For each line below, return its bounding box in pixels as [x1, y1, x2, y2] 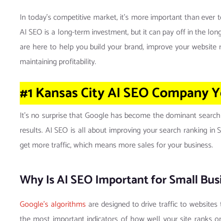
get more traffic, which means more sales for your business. [20, 139, 213, 152]
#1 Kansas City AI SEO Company [20, 82, 209, 105]
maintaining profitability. [20, 55, 96, 69]
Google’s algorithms [20, 198, 86, 212]
